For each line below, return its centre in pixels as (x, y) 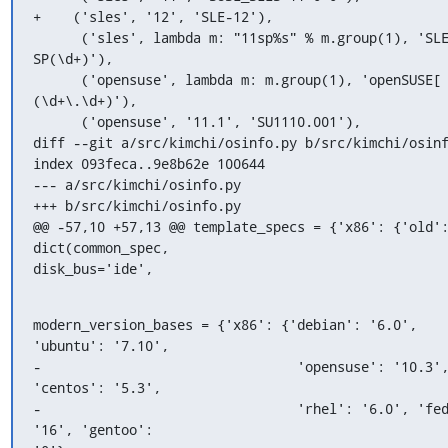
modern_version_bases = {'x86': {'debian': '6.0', (224, 324)
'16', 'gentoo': (92, 429)
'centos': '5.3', (96, 387)
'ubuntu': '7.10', (100, 345)
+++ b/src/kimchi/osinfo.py (136, 205)
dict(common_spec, (100, 247)
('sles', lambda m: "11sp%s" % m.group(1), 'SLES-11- (56, 37)
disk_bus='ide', (92, 268)
